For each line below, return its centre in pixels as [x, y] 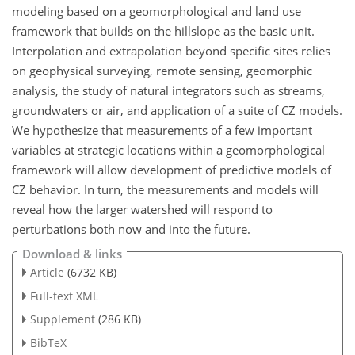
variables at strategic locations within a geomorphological [168, 150]
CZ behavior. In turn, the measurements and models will [165, 190]
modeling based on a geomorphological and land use [157, 11]
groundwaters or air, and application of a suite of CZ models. [177, 111]
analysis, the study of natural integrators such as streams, [168, 91]
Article [47, 272]
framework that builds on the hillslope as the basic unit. [163, 31]
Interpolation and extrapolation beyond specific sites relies [171, 51]
